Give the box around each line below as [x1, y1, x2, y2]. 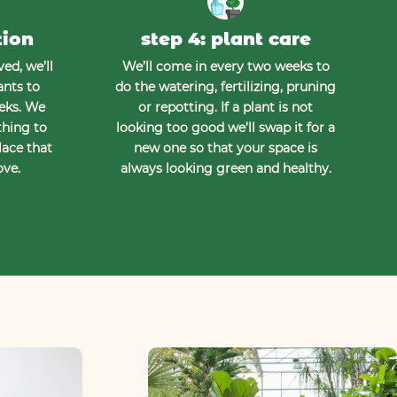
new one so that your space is [134, 140, 317, 157]
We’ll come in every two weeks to [121, 58, 330, 75]
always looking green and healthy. [120, 160, 331, 177]
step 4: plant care [140, 28, 311, 51]
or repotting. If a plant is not [138, 99, 313, 116]
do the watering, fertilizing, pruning [115, 79, 336, 96]
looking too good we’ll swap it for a [116, 120, 335, 136]
